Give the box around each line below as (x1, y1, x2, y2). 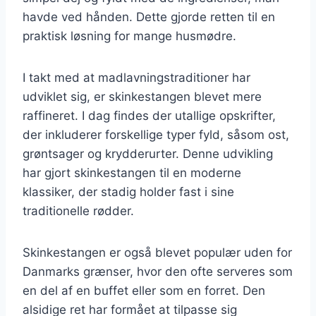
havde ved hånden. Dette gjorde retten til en (23, 9, 275, 24)
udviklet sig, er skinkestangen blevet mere (23, 89, 262, 104)
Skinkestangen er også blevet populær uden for (23, 245, 292, 260)
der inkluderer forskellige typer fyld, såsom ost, (23, 127, 289, 142)
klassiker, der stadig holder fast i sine (23, 184, 234, 199)
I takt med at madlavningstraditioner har (23, 70, 250, 85)
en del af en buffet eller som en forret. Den (23, 283, 265, 298)
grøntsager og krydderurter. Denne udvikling (23, 146, 273, 161)
